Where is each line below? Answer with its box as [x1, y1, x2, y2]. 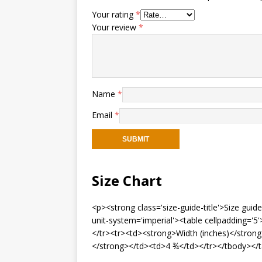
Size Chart [92, 170, 162, 190]
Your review [92, 21, 139, 33]
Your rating [92, 8, 136, 20]
